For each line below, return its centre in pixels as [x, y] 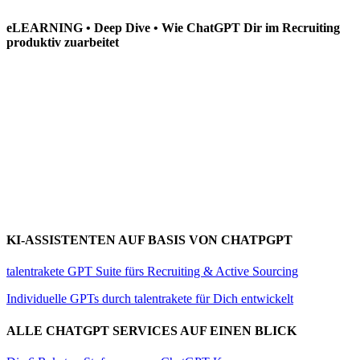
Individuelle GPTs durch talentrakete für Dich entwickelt [150, 299]
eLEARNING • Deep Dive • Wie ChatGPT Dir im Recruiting [173, 27]
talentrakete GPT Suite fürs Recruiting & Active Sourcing [152, 272]
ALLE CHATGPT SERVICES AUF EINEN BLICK [151, 330]
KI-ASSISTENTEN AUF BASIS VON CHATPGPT [149, 240]
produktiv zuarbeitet [63, 42]
